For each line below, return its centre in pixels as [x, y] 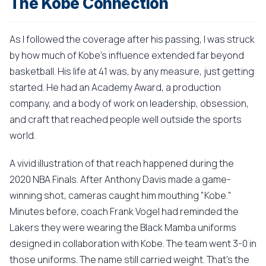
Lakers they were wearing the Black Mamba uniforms [123, 227]
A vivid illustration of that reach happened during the [122, 163]
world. [23, 135]
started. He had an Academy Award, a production [115, 87]
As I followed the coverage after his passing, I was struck [132, 39]
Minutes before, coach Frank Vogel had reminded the [124, 211]
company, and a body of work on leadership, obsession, [129, 103]
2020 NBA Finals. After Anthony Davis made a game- [120, 179]
